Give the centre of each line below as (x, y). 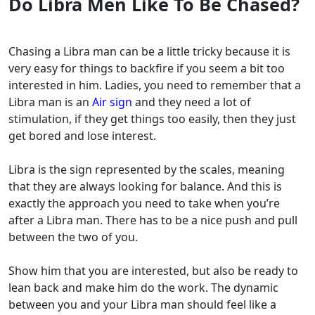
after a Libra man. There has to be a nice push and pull (153, 220)
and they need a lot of (192, 102)
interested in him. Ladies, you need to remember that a (155, 85)
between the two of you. (75, 237)
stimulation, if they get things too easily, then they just (152, 119)
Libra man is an (50, 102)
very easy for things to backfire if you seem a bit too (147, 69)
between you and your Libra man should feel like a (142, 305)
